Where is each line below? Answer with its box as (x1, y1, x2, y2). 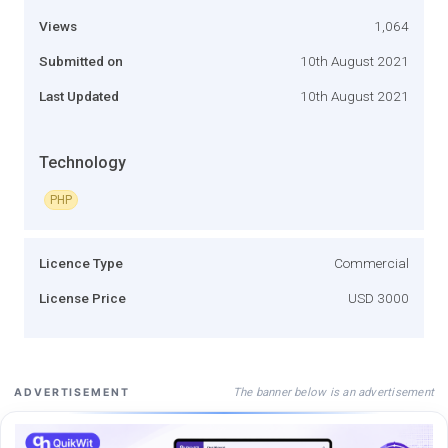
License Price (39, 289, 126, 306)
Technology (39, 152, 126, 172)
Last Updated (39, 87, 119, 104)
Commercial (334, 254, 409, 271)
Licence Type (39, 254, 123, 271)
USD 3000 (348, 289, 409, 306)
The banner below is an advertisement (232, 384, 434, 399)
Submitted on (39, 52, 123, 69)
